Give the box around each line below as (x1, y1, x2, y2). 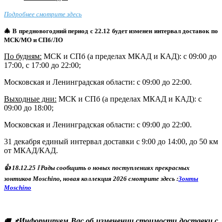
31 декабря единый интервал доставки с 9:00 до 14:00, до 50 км (4, 137, 218, 146)
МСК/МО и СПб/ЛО (4, 36, 63, 44)
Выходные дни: (4, 94, 56, 103)
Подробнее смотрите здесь (4, 10, 82, 18)
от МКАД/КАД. (4, 146, 58, 155)
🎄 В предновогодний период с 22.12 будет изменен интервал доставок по (4, 27, 218, 35)
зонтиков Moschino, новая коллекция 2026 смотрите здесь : (4, 174, 178, 182)
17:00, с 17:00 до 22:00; (4, 60, 81, 69)
